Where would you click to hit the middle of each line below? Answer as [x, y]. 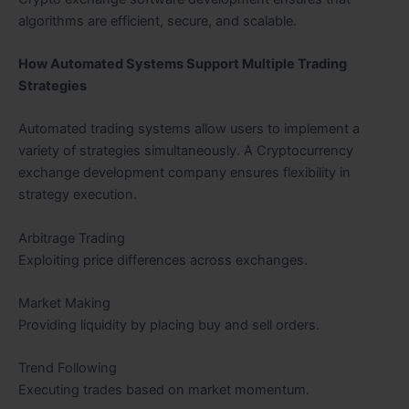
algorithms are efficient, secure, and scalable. [157, 21]
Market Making [64, 303]
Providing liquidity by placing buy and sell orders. [169, 325]
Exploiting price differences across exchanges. [163, 260]
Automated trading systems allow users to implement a [189, 129]
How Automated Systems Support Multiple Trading [183, 63]
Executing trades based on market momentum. [164, 390]
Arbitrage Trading [72, 238]
